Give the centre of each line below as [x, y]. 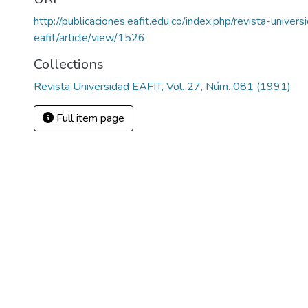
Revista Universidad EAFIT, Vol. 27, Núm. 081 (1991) [162, 87]
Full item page [89, 118]
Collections [69, 64]
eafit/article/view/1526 [89, 38]
